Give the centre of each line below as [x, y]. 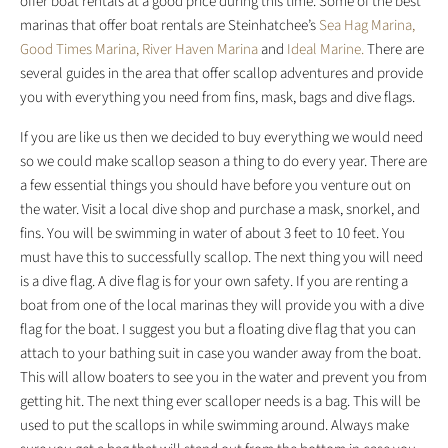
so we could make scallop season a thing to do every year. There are [223, 162]
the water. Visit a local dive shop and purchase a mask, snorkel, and [220, 210]
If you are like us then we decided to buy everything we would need [221, 138]
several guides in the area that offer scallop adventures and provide [221, 74]
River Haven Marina [200, 50]
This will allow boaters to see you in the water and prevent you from [223, 378]
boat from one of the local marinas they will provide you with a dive [222, 306]
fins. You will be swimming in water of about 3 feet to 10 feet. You [212, 234]
